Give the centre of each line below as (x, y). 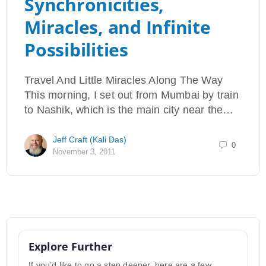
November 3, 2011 (84, 151)
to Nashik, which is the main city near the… (129, 110)
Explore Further (70, 246)
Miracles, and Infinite (118, 27)
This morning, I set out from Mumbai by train (132, 95)
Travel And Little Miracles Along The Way (124, 80)
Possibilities (76, 49)
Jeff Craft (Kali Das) (90, 139)
